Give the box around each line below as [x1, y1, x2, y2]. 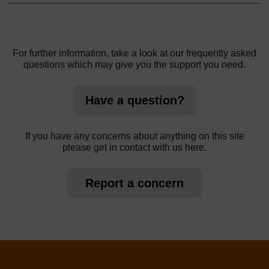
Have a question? [85, 93, 184, 107]
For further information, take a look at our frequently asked [13, 47, 256, 58]
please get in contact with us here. [62, 142, 207, 153]
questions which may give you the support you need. [23, 59, 246, 70]
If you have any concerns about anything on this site [25, 130, 244, 141]
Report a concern [85, 176, 184, 190]
